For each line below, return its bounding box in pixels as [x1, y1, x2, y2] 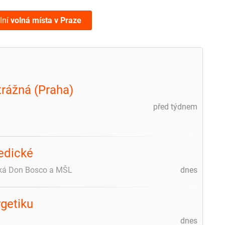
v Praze [54, 15, 81, 25]
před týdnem [153, 101, 197, 111]
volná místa [10, 15, 52, 25]
